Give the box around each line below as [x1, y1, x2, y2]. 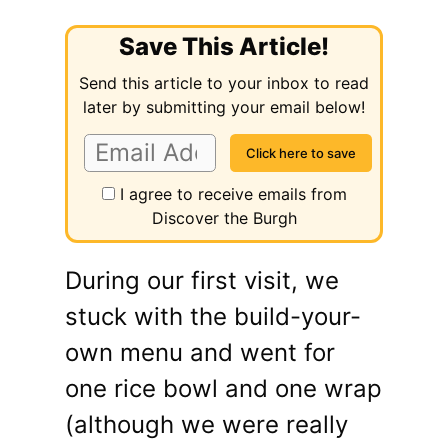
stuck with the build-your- [65, 302, 361, 332]
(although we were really [65, 410, 348, 440]
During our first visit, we [65, 266, 339, 296]
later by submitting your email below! [83, 97, 365, 117]
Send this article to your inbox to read [79, 73, 369, 93]
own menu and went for [65, 338, 335, 368]
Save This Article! [119, 32, 329, 61]
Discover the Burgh [151, 208, 297, 229]
